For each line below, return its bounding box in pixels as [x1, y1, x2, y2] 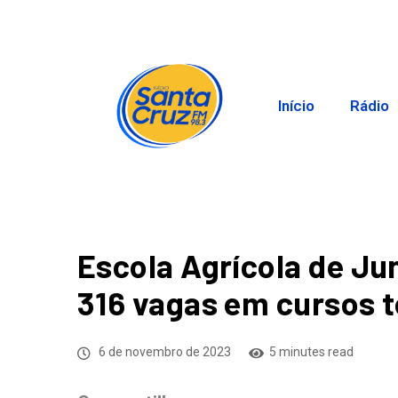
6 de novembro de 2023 [96, 345, 231, 360]
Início [278, 97, 315, 115]
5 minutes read [269, 345, 354, 360]
